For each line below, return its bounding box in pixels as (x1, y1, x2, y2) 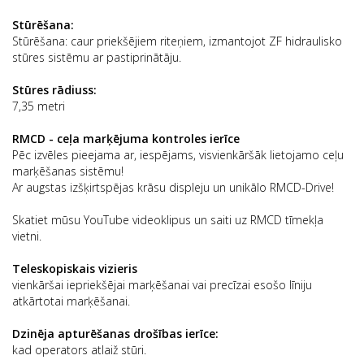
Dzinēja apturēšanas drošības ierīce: (12, 326, 219, 341)
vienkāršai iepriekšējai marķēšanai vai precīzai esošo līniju (12, 277, 312, 292)
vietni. (12, 228, 41, 244)
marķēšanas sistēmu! (12, 163, 123, 179)
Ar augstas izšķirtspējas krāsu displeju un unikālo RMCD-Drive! (12, 180, 334, 195)
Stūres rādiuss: (12, 82, 97, 97)
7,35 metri (12, 98, 65, 114)
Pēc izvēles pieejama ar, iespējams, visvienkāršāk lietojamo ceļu (12, 147, 344, 162)
